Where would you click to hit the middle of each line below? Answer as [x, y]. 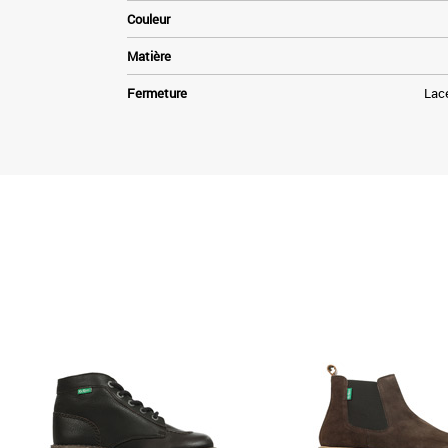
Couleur [148, 18]
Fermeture [157, 92]
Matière [149, 55]
